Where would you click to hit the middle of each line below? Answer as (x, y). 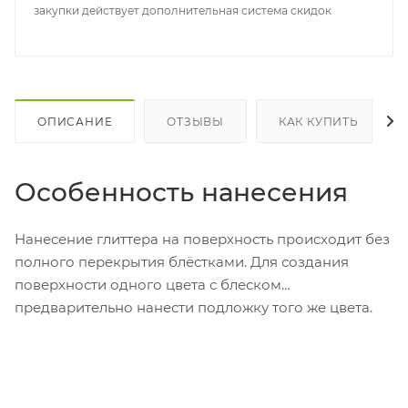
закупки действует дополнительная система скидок (183, 10)
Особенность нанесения (181, 192)
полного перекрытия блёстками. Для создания (182, 261)
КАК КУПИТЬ (318, 121)
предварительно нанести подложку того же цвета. (194, 307)
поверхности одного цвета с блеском (148, 284)
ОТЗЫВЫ (196, 121)
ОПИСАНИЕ (75, 121)
